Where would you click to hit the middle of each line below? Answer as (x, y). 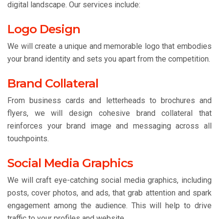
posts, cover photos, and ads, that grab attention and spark (109, 193)
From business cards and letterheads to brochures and (109, 100)
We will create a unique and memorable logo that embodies (109, 46)
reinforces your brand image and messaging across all (109, 126)
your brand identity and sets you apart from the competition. (109, 59)
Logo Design (44, 29)
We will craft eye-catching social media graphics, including (109, 180)
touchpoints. (28, 139)
